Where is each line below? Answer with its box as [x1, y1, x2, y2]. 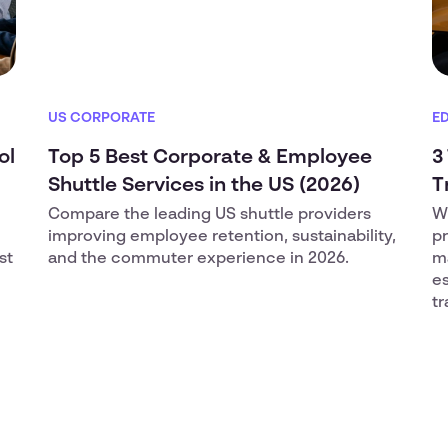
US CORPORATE [48, 111, 155, 125]
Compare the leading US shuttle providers [48, 207, 371, 223]
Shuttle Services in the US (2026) [48, 176, 360, 196]
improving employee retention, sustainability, [48, 229, 396, 245]
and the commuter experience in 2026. [48, 251, 349, 267]
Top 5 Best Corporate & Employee [48, 148, 372, 168]
